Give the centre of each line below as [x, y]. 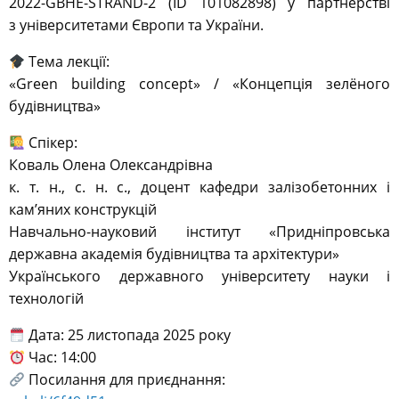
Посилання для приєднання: [126, 380]
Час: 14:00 [61, 358]
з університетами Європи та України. [136, 25]
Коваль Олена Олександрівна [111, 165]
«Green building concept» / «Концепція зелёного [199, 84]
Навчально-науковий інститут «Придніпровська [199, 232]
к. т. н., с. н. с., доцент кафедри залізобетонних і [199, 187]
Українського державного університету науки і [199, 277]
